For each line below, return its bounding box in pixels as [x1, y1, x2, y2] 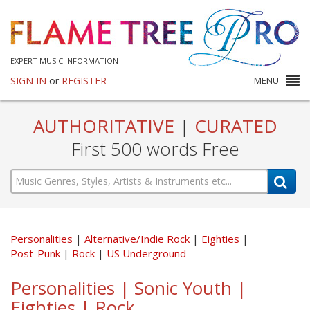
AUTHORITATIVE [33, 113, 179, 138]
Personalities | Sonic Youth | [10, 275, 246, 300]
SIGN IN [10, 74, 46, 87]
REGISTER [62, 74, 107, 87]
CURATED [189, 113, 277, 138]
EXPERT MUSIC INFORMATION [10, 55, 118, 66]
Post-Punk [10, 246, 63, 260]
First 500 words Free [71, 136, 239, 161]
